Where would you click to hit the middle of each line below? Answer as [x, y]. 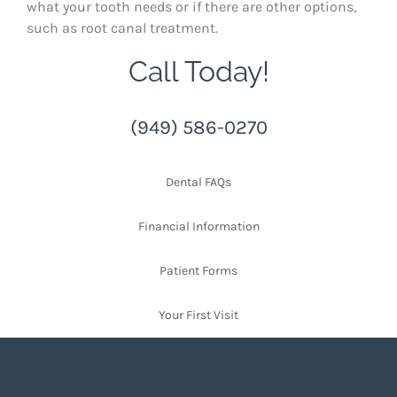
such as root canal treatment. [122, 28]
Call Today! [198, 72]
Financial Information [198, 227]
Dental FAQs [198, 183]
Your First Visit [198, 315]
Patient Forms [198, 271]
